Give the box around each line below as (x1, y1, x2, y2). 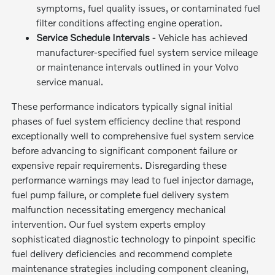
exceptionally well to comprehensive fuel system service (12, 129, 254, 141)
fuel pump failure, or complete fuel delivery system (12, 188, 230, 200)
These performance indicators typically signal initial (12, 99, 233, 112)
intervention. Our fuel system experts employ (12, 217, 206, 230)
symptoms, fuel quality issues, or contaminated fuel (36, 1, 261, 14)
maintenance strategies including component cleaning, (12, 261, 249, 274)
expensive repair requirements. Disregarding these (12, 158, 227, 171)
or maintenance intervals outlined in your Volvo (36, 60, 239, 72)
